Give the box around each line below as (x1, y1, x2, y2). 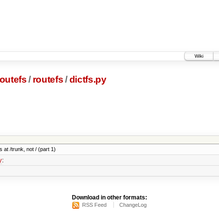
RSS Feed (82, 202, 107, 208)
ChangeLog (119, 202, 147, 208)
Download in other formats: (72, 194, 147, 201)
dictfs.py (69, 74, 107, 85)
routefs (32, 74, 64, 85)
